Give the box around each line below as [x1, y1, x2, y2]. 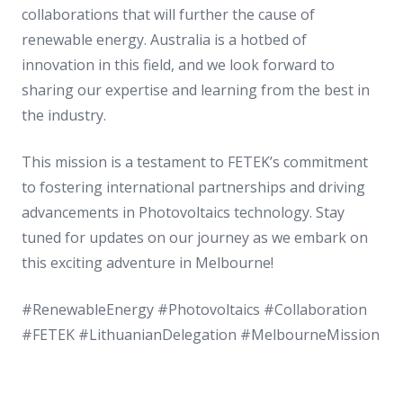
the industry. [22, 105, 106, 125]
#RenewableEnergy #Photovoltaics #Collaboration [22, 300, 367, 319]
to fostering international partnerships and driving [22, 177, 365, 197]
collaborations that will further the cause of [22, 4, 315, 24]
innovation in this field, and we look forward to [22, 55, 335, 75]
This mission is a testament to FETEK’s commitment [22, 152, 368, 172]
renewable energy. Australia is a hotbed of [22, 30, 307, 49]
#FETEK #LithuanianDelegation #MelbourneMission [22, 325, 380, 345]
